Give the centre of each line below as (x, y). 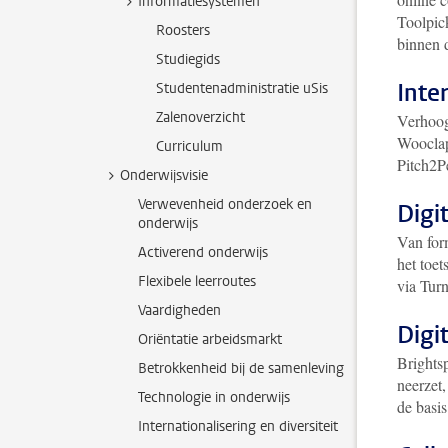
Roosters (183, 30)
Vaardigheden (179, 310)
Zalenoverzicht (200, 117)
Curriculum (189, 146)
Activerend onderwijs (203, 252)
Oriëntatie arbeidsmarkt (210, 339)
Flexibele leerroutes (197, 281)
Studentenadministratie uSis (242, 88)
